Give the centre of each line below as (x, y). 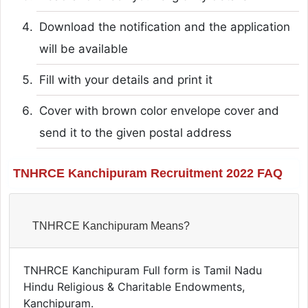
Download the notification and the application (164, 26)
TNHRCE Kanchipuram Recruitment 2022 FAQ (147, 173)
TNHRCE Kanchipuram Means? (111, 225)
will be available (83, 48)
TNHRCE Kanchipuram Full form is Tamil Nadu (142, 270)
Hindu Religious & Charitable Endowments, (134, 286)
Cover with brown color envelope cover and (159, 110)
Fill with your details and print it (125, 79)
